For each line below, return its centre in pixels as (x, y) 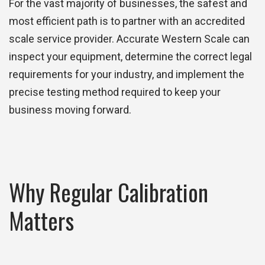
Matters (41, 221)
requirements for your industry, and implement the (127, 75)
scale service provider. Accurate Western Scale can (129, 39)
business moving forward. (70, 110)
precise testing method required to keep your (115, 92)
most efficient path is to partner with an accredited (127, 21)
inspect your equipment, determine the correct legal (130, 57)
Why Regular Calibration (109, 192)
